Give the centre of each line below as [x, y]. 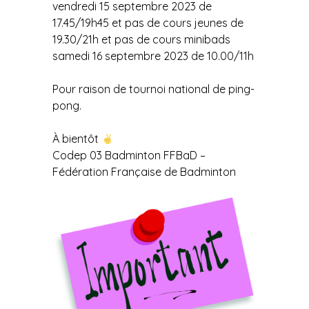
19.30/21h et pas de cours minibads [142, 40]
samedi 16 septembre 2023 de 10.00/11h [153, 56]
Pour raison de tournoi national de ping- [154, 89]
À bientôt [77, 139]
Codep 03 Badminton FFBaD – [129, 156]
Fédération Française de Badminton [144, 172]
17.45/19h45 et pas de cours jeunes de [148, 23]
